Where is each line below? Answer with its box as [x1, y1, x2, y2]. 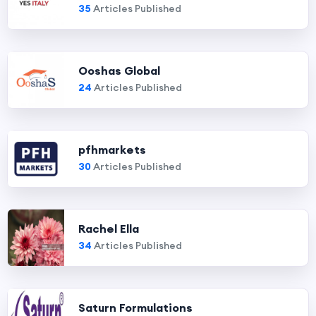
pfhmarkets [78, 142, 146, 157]
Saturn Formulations [78, 300, 193, 315]
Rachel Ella [78, 221, 139, 236]
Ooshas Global [78, 63, 160, 78]
